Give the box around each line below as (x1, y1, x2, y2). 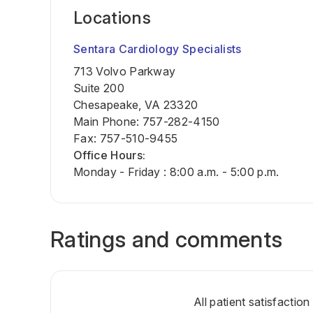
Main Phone (73, 115, 137, 129)
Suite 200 (73, 81, 124, 95)
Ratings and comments (50, 226, 283, 253)
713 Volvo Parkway (73, 64, 176, 78)
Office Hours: (73, 148, 146, 162)
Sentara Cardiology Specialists (73, 42, 242, 56)
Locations (73, 8, 151, 28)
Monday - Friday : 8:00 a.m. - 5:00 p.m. (73, 165, 279, 179)
